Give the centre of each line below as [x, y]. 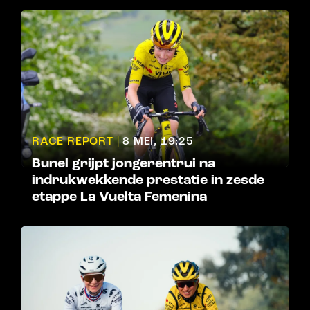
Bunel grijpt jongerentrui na [124, 164]
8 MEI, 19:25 [158, 142]
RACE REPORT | [76, 142]
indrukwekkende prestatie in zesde [148, 180]
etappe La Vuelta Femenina [119, 197]
